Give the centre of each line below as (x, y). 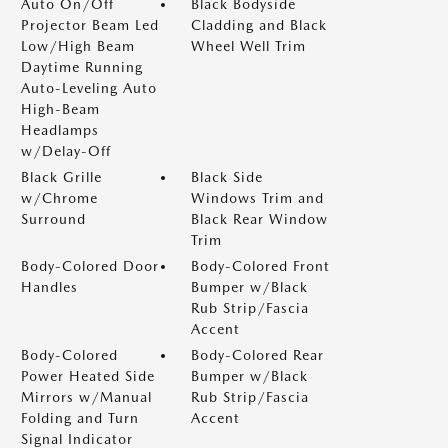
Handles (49, 287)
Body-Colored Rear (257, 355)
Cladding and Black (259, 25)
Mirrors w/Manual (86, 397)
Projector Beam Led (90, 25)
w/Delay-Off (66, 151)
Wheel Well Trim (248, 46)
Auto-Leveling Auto (89, 88)
